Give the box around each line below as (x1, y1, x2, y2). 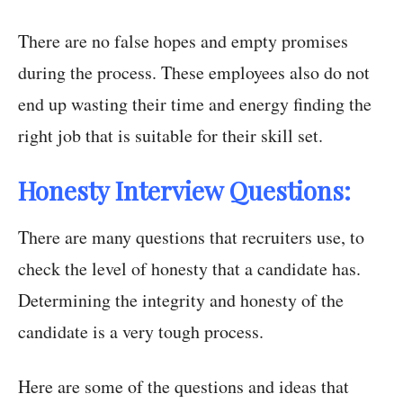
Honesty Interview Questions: (18, 174, 351, 208)
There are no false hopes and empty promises (18, 29, 348, 54)
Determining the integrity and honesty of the (18, 288, 344, 313)
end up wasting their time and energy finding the (18, 92, 372, 117)
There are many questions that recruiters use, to (18, 225, 364, 250)
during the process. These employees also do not (18, 60, 370, 85)
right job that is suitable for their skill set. (18, 123, 323, 148)
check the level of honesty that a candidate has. (18, 256, 361, 282)
